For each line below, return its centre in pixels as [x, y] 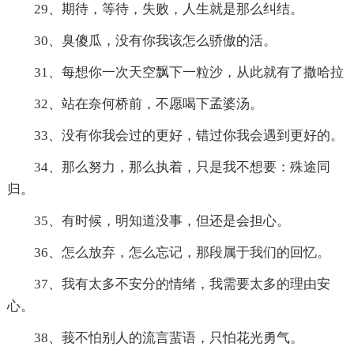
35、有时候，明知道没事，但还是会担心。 [162, 221]
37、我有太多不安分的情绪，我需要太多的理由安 [182, 284]
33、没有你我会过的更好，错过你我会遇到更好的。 [188, 136]
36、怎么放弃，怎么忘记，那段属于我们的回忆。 [182, 253]
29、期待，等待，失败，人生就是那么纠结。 [168, 9]
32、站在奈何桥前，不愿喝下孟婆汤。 [148, 104]
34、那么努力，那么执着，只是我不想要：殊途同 [182, 168]
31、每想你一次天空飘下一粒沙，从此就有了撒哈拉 [188, 73]
